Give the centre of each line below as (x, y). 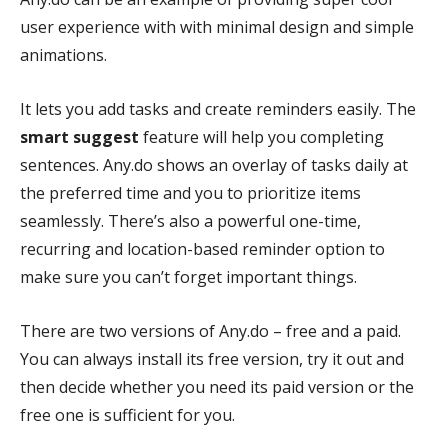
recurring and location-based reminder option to (202, 249)
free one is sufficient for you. (127, 415)
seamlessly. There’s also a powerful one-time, (190, 221)
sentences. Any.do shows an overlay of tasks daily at (214, 165)
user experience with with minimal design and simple (217, 27)
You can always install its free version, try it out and (212, 359)
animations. (63, 55)
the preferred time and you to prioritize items (190, 193)
